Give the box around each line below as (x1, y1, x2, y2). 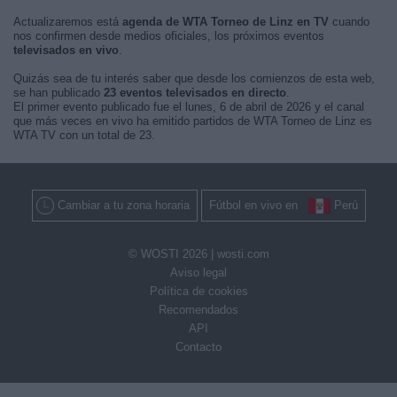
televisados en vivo (13, 43, 119, 57)
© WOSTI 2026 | (128, 247, 217, 261)
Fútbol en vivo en (208, 198, 308, 212)
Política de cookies (149, 284, 248, 299)
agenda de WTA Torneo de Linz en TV (122, 15, 329, 28)
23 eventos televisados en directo (104, 86, 286, 99)
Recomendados (159, 303, 238, 317)
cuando (329, 15, 370, 28)
